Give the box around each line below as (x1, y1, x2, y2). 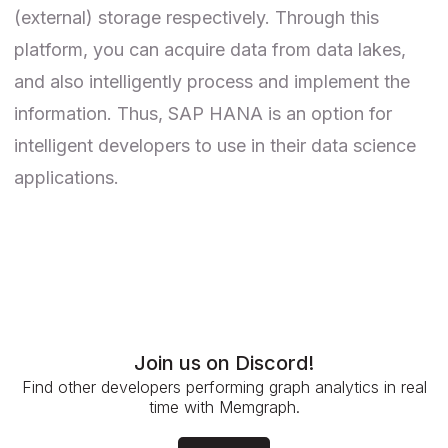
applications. (14, 166, 119, 188)
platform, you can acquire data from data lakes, (14, 38, 406, 60)
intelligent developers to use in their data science (14, 134, 416, 156)
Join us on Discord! (134, 350, 314, 375)
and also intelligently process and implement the (14, 70, 410, 92)
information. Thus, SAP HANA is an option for (14, 102, 392, 124)
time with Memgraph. (148, 396, 300, 417)
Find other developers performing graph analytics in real (21, 376, 427, 397)
